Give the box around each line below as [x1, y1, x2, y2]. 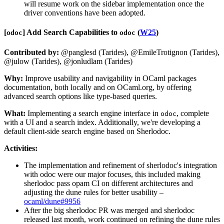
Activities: [4, 143, 37, 152]
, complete [176, 108, 209, 117]
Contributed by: [4, 47, 59, 56]
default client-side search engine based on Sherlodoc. [4, 126, 170, 135]
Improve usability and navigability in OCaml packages [23, 73, 196, 82]
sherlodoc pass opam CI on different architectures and [24, 178, 193, 187]
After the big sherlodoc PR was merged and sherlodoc [24, 205, 194, 214]
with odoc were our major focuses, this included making [24, 169, 200, 178]
